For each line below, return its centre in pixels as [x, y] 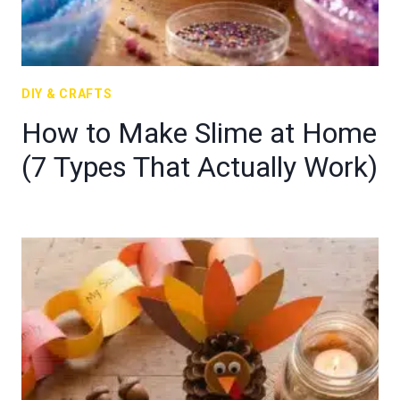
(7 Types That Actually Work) [200, 167]
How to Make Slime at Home [199, 133]
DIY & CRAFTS [67, 94]
